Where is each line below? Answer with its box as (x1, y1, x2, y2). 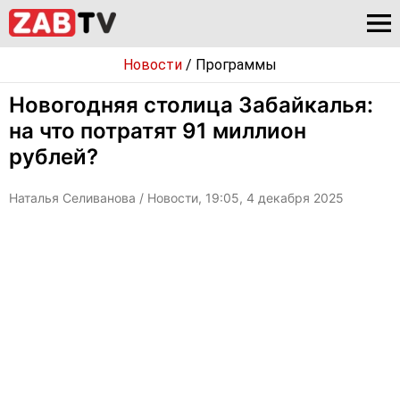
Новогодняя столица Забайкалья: (9, 92, 373, 118)
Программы (196, 56, 277, 73)
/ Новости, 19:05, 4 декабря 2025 (136, 190, 344, 205)
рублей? (9, 144, 98, 170)
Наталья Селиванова (9, 190, 136, 205)
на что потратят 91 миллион (9, 118, 306, 144)
